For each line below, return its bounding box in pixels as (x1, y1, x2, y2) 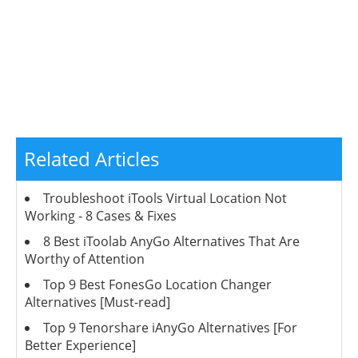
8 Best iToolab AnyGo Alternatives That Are (43, 232, 300, 250)
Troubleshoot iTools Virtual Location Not (43, 189, 287, 207)
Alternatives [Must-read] (25, 292, 170, 311)
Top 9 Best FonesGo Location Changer (43, 275, 272, 293)
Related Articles (24, 145, 159, 172)
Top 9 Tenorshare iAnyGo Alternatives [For (43, 318, 297, 336)
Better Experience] (25, 336, 136, 354)
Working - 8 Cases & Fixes (25, 206, 177, 225)
